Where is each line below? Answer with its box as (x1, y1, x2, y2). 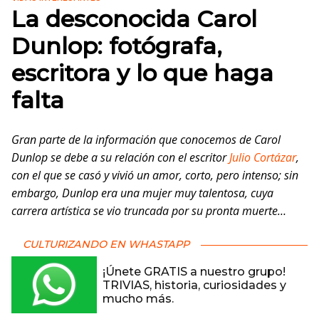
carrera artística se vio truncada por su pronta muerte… (11, 203, 289, 219)
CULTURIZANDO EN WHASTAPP (23, 238, 189, 251)
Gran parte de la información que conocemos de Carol (11, 132, 281, 147)
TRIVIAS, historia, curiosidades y (103, 278, 286, 292)
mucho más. (103, 291, 174, 305)
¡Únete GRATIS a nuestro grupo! (103, 264, 286, 278)
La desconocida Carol (11, 5, 257, 33)
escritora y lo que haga (11, 59, 273, 87)
